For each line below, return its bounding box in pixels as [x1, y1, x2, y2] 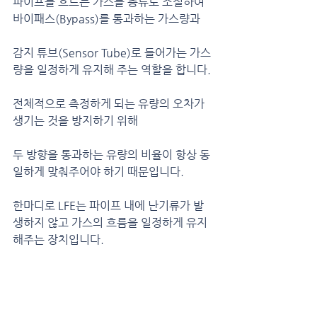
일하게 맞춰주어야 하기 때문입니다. [13, 165, 184, 178]
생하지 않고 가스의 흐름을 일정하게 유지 [13, 216, 207, 229]
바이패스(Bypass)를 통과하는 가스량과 [13, 12, 203, 25]
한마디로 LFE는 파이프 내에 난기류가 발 [13, 199, 204, 212]
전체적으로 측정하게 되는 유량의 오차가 [13, 97, 207, 110]
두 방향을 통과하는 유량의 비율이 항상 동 [13, 148, 210, 161]
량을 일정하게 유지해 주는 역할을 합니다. [13, 63, 211, 76]
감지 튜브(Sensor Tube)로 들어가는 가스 [13, 46, 211, 59]
